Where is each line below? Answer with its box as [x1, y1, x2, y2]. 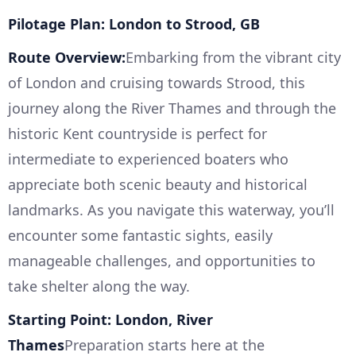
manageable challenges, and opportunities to [8, 251, 315, 271]
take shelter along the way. [8, 277, 190, 296]
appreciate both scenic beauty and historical [8, 175, 308, 195]
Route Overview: [8, 48, 126, 68]
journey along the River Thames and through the [8, 99, 336, 118]
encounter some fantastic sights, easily [8, 226, 273, 246]
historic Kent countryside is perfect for [8, 124, 267, 144]
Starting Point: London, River [8, 310, 213, 330]
